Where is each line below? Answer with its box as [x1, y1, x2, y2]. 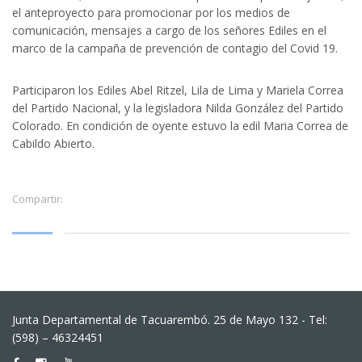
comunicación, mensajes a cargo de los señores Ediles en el [12, 22, 326, 38]
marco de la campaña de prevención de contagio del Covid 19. [12, 40, 338, 56]
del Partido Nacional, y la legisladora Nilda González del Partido [12, 99, 343, 116]
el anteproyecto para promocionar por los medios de [12, 4, 290, 20]
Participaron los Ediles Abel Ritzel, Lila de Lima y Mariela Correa [12, 82, 343, 98]
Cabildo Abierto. [12, 135, 95, 151]
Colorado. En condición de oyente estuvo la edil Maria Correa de [12, 117, 348, 133]
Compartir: [12, 191, 63, 206]
